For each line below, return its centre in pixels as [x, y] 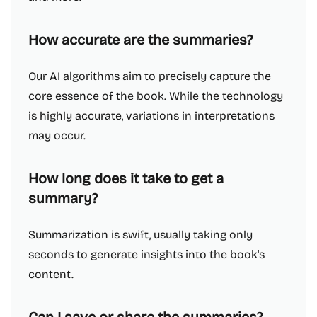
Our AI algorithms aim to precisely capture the [150, 76]
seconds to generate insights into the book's [146, 254]
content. [51, 274]
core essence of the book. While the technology [156, 96]
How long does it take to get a [126, 178]
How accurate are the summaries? [140, 40]
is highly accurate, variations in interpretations [151, 116]
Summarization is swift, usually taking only [140, 235]
